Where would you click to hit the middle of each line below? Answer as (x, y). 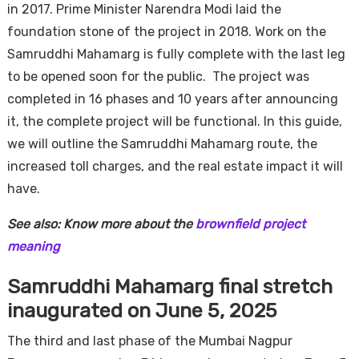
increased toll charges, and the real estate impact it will (175, 166)
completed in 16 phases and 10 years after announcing (172, 99)
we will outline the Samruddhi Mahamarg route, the (162, 143)
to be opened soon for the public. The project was (158, 76)
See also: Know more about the (101, 224)
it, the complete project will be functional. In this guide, (174, 121)
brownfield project (250, 224)
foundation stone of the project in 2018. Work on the (166, 31)
